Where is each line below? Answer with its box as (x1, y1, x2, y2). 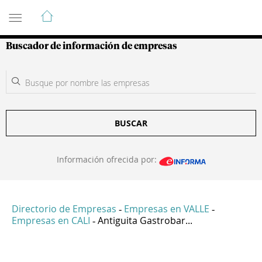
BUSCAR (115, 118, 147, 129)
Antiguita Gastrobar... (98, 214, 192, 227)
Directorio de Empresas (12, 202, 116, 216)
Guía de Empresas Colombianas (6, 4, 216, 18)
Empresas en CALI (12, 214, 90, 227)
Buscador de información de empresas (6, 42, 177, 51)
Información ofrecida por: (56, 154, 159, 165)
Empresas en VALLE (124, 202, 209, 216)
